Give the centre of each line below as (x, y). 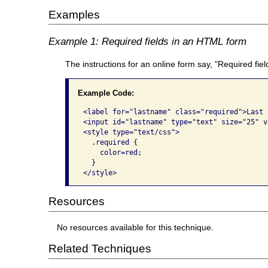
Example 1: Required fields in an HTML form (147, 41)
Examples (74, 14)
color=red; (112, 153)
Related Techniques (100, 249)
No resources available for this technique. (135, 227)
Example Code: (106, 93)
